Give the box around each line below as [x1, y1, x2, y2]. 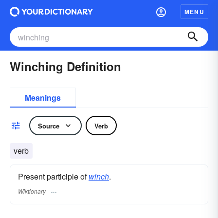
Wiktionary [18, 187, 46, 196]
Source [38, 121, 59, 130]
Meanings [25, 92, 61, 103]
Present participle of [18, 171, 89, 182]
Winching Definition [10, 58, 121, 74]
